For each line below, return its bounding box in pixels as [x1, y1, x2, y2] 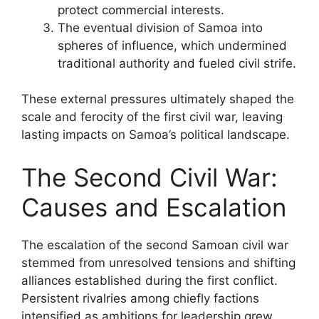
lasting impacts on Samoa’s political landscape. [21, 127, 290, 142]
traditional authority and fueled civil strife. [58, 56, 296, 70]
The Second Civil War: [21, 162, 278, 192]
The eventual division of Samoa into [58, 20, 263, 35]
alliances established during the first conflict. [21, 273, 278, 288]
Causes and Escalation [21, 192, 286, 222]
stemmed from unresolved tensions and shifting [21, 255, 296, 270]
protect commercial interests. [58, 2, 224, 17]
